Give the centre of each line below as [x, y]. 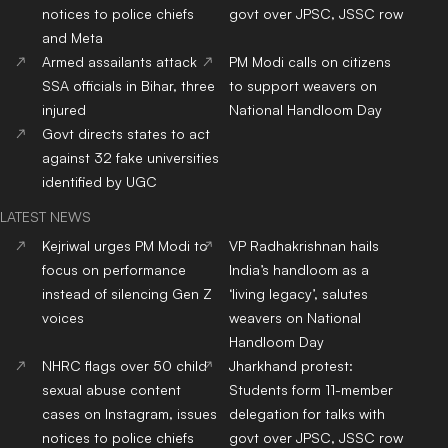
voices [63, 317]
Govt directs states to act [126, 133]
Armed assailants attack [119, 61]
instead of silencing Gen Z [127, 293]
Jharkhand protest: [291, 365]
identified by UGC [99, 181]
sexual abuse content [111, 389]
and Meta [72, 37]
